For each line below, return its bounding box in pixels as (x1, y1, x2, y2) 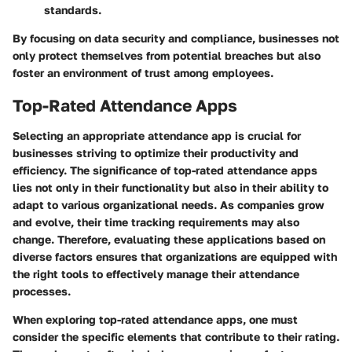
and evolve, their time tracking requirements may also (13, 214, 299, 229)
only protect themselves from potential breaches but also (13, 49, 321, 63)
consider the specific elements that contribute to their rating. (13, 329, 339, 343)
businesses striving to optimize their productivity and (13, 145, 299, 159)
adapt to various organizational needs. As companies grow (13, 197, 324, 211)
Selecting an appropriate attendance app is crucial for (13, 128, 301, 142)
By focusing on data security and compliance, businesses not (13, 31, 339, 46)
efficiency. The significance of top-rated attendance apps (13, 163, 317, 177)
